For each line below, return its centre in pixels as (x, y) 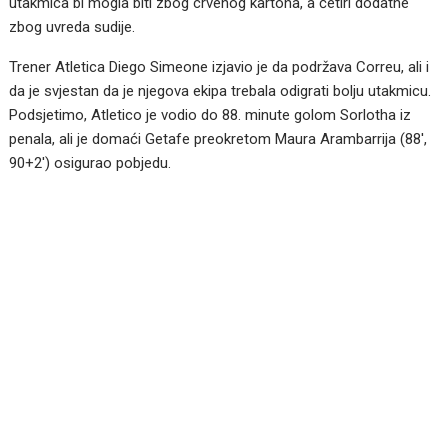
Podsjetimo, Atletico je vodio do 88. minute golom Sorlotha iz (210, 114)
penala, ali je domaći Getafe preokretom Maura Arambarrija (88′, (218, 138)
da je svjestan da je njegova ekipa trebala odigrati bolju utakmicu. (220, 90)
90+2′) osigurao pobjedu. (90, 162)
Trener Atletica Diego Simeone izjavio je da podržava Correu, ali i (219, 66)
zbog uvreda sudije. (72, 26)
